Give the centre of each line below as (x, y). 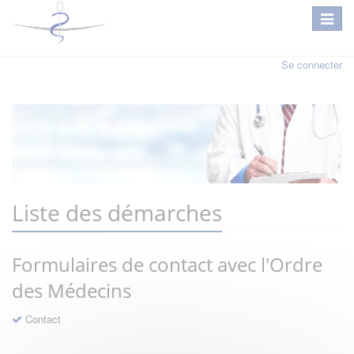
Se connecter (312, 64)
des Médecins (72, 290)
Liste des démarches (117, 212)
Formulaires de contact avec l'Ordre (167, 264)
